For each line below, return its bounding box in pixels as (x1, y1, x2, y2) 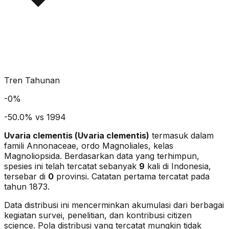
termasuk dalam (152, 130, 214, 141)
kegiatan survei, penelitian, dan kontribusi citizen (4, 210, 192, 220)
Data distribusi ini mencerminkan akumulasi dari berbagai (4, 199, 224, 210)
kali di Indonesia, (145, 161, 211, 171)
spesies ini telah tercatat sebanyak (4, 161, 139, 171)
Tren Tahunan (4, 75, 60, 85)
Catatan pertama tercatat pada (89, 171, 210, 181)
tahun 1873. (4, 181, 50, 192)
